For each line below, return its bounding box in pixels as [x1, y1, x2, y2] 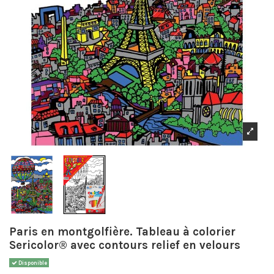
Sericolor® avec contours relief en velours [9, 238, 240, 252]
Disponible [17, 259, 47, 266]
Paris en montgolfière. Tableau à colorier [9, 224, 235, 239]
